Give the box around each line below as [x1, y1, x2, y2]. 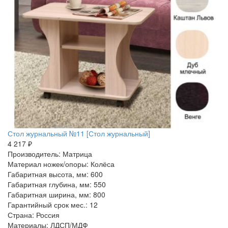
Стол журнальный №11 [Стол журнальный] [8, 128, 150, 138]
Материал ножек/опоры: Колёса [8, 159, 115, 169]
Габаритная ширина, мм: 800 [8, 189, 105, 199]
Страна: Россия [8, 210, 60, 220]
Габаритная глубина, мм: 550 [8, 179, 106, 189]
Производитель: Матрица [8, 149, 92, 159]
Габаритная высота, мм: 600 [8, 169, 103, 179]
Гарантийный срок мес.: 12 [8, 199, 98, 210]
